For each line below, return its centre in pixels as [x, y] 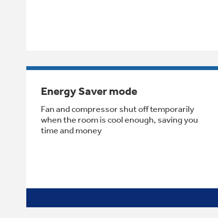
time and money [71, 130]
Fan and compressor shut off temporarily [118, 109]
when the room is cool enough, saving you [119, 119]
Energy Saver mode [89, 91]
